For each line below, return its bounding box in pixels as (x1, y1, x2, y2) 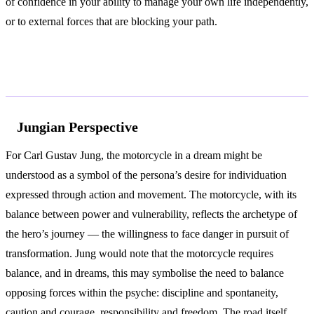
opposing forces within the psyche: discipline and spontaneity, (6, 287, 278, 299)
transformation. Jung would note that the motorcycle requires (6, 247, 273, 260)
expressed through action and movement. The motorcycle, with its (6, 189, 296, 201)
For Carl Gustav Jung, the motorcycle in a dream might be (6, 149, 262, 162)
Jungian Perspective (17, 118, 138, 135)
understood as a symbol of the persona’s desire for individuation (6, 169, 287, 182)
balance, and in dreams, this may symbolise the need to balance (6, 267, 284, 280)
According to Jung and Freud (6, 64, 253, 87)
